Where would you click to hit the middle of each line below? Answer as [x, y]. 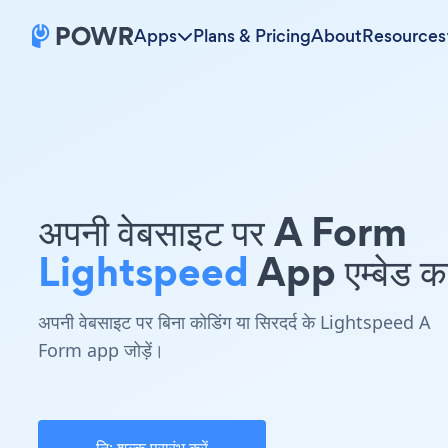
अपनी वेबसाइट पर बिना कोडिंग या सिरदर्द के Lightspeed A [234, 322]
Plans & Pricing [252, 36]
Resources [404, 36]
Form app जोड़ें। [101, 350]
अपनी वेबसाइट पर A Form [222, 231]
